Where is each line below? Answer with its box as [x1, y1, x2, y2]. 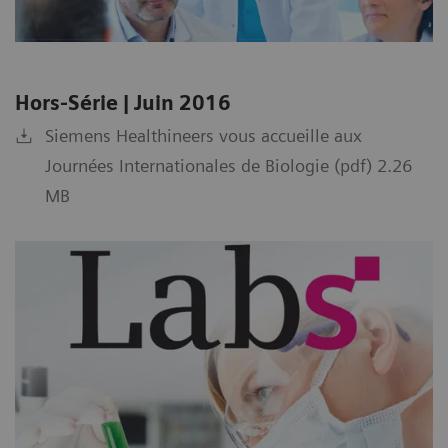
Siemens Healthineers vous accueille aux [45, 125, 362, 147]
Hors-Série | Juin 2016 [15, 91, 231, 116]
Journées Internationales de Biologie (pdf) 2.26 [45, 155, 412, 177]
